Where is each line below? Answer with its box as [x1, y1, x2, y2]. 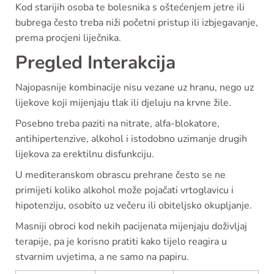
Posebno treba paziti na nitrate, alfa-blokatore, [15, 116, 220, 130]
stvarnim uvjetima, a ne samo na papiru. [15, 250, 189, 264]
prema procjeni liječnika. [15, 31, 121, 45]
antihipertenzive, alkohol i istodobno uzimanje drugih [15, 131, 247, 146]
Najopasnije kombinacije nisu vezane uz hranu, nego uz [15, 80, 254, 94]
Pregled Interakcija [15, 50, 176, 75]
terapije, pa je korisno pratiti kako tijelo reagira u [15, 234, 227, 248]
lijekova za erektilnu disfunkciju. [15, 147, 154, 161]
